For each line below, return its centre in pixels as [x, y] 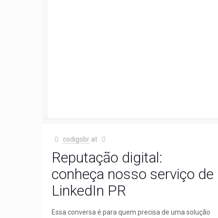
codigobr [76, 139]
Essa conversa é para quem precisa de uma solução [131, 212]
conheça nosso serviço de [133, 174]
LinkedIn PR [89, 190]
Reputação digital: [107, 157]
